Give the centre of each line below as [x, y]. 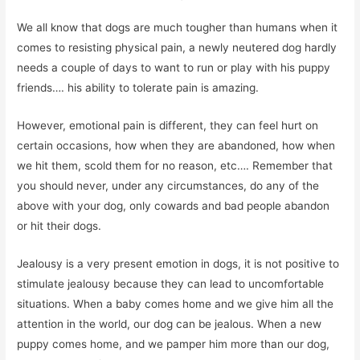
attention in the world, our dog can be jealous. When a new [170, 324]
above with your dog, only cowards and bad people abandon [174, 206]
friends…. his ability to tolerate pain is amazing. [138, 88]
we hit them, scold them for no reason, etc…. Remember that [175, 166]
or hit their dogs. [59, 226]
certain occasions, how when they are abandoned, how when [176, 146]
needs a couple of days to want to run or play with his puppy [174, 68]
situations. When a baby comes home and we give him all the [176, 304]
